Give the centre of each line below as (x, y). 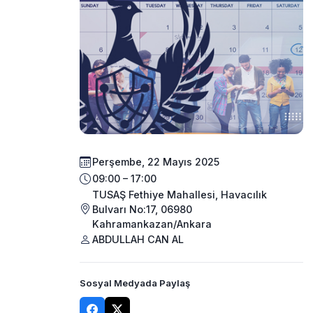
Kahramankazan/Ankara (152, 224)
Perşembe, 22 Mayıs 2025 (156, 162)
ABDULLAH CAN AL (138, 240)
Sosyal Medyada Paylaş (135, 283)
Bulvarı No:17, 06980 (142, 209)
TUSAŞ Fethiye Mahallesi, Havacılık (180, 194)
